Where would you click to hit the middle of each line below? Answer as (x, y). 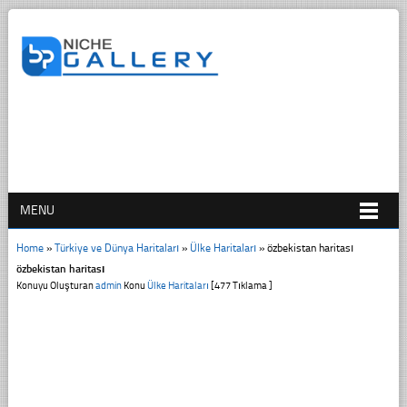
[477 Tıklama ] (240, 285)
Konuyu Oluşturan (55, 285)
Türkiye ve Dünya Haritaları (116, 248)
